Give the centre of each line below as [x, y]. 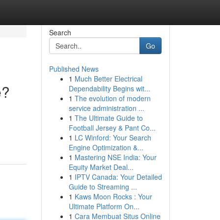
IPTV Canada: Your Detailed [118, 177]
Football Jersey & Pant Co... [112, 128]
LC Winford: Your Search [113, 137]
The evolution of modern [112, 98]
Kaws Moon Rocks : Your [113, 196]
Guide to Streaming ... [103, 187]
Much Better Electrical [108, 79]
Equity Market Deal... [101, 167]
